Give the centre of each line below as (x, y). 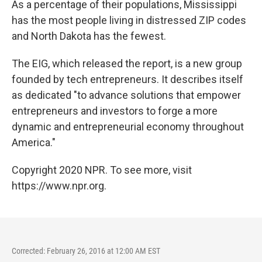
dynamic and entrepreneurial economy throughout (128, 127)
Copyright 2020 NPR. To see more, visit (102, 170)
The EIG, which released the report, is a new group (127, 63)
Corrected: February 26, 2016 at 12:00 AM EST (86, 251)
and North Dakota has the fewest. (89, 36)
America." (34, 142)
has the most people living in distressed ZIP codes (129, 20)
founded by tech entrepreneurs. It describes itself (127, 79)
